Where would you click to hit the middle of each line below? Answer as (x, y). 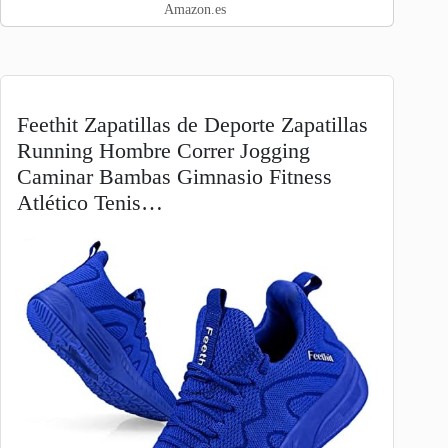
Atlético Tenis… (90, 203)
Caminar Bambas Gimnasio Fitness (174, 177)
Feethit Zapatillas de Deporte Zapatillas (192, 125)
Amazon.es (195, 10)
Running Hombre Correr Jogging (163, 151)
